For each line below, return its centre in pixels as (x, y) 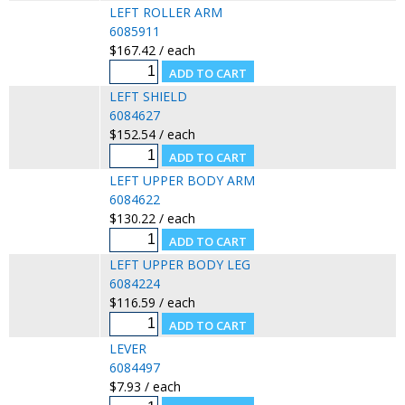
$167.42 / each (152, 50)
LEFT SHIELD (148, 96)
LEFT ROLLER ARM (165, 12)
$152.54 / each (152, 134)
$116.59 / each (152, 302)
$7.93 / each (145, 386)
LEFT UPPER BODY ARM (182, 180)
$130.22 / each (152, 218)
